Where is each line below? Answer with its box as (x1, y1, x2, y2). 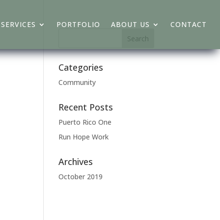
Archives (58, 156, 93, 167)
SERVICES (1, 20, 36, 29)
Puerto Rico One (58, 117, 112, 127)
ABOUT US (111, 20, 150, 29)
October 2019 (58, 172, 103, 181)
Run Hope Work (58, 132, 109, 141)
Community (58, 78, 96, 87)
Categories (58, 61, 104, 73)
